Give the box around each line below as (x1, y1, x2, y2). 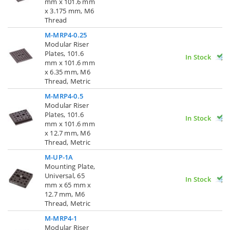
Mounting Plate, (45, 161, 95, 171)
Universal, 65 (45, 170, 85, 180)
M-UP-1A (45, 152, 73, 162)
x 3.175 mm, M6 (45, 6, 94, 15)
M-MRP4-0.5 (45, 91, 84, 101)
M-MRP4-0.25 (45, 30, 87, 40)
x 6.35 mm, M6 (45, 67, 90, 76)
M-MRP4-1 (45, 213, 78, 223)
